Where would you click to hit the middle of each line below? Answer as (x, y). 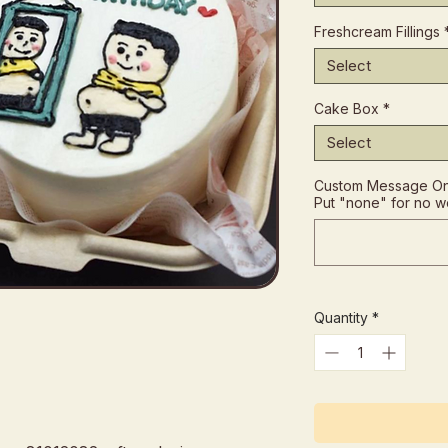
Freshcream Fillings (377, 31)
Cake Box (346, 108)
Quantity (341, 317)
